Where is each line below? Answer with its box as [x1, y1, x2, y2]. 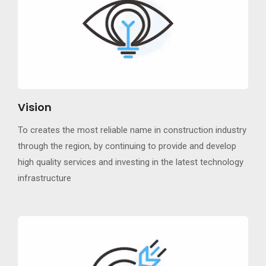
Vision [18, 99, 52, 115]
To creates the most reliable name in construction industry [18, 124, 246, 135]
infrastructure [18, 172, 71, 183]
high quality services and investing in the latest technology [18, 156, 243, 167]
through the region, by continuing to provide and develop [18, 140, 236, 151]
